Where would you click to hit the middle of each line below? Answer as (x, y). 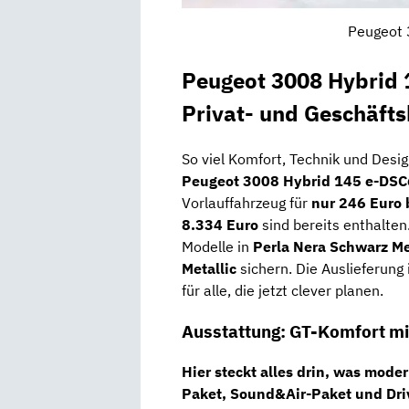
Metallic (209, 268)
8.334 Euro (220, 224)
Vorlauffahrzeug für (246, 202)
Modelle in (217, 246)
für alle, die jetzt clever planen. (283, 290)
